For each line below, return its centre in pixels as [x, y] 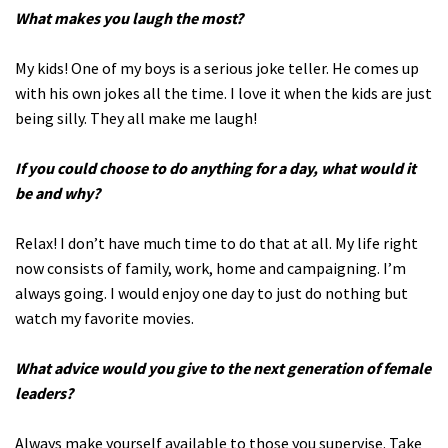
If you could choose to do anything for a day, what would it [215, 167]
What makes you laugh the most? [129, 17]
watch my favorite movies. [104, 317]
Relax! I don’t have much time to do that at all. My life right [216, 242]
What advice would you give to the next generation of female [223, 367]
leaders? [44, 392]
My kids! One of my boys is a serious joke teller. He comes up [217, 67]
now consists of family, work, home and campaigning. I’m [210, 267]
